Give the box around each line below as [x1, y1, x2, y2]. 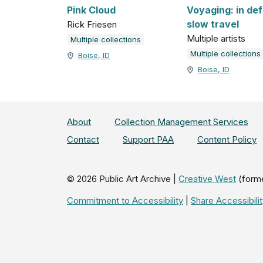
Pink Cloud [67, 4, 116, 16]
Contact [67, 134, 99, 145]
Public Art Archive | [97, 173, 176, 184]
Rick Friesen [67, 19, 117, 31]
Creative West [178, 173, 236, 184]
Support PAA [123, 134, 174, 145]
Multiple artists [187, 33, 245, 45]
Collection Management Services [114, 116, 248, 127]
